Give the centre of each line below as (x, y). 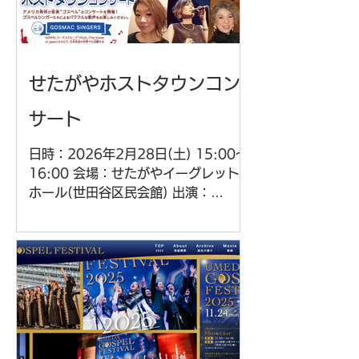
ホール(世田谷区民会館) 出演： (120, 192)
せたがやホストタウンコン (135, 83)
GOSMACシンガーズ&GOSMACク (135, 212)
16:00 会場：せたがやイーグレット (134, 173)
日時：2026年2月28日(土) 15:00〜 (139, 154)
